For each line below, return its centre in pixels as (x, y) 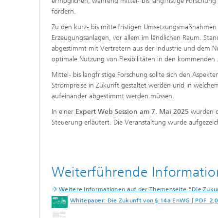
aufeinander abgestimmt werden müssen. (114, 96)
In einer (64, 111)
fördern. (66, 11)
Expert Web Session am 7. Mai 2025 (132, 111)
